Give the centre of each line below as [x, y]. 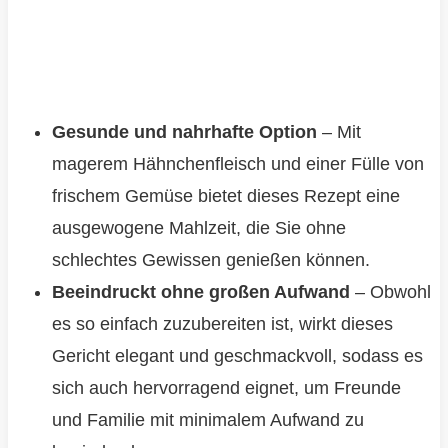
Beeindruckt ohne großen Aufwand [200, 292]
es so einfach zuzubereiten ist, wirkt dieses [222, 324]
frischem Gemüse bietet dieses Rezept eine [225, 196]
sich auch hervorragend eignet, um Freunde [226, 388]
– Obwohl [390, 292]
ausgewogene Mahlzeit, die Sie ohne [198, 228]
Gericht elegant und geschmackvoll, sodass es [237, 356]
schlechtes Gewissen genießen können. [210, 260]
